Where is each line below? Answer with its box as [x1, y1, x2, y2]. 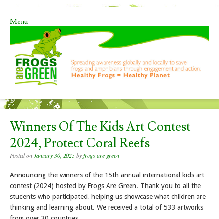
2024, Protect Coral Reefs [10, 135, 150, 152]
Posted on [10, 152, 34, 160]
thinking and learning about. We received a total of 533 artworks [10, 203, 203, 212]
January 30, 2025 [34, 152, 75, 160]
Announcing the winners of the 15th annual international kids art [10, 171, 204, 179]
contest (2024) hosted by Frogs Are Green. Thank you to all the [10, 182, 201, 190]
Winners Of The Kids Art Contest [10, 118, 191, 135]
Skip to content [10, 26, 56, 34]
